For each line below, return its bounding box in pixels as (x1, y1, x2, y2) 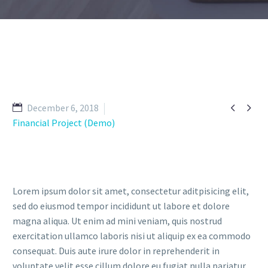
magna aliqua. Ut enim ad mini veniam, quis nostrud (13, 214, 222, 227)
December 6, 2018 (27, 102, 99, 114)
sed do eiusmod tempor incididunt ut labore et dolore (13, 199, 230, 212)
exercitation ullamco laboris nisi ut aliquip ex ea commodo (13, 229, 251, 242)
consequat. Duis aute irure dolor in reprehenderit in (13, 244, 220, 257)
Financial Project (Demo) (13, 117, 115, 129)
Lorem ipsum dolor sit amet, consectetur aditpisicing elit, (13, 184, 249, 197)
